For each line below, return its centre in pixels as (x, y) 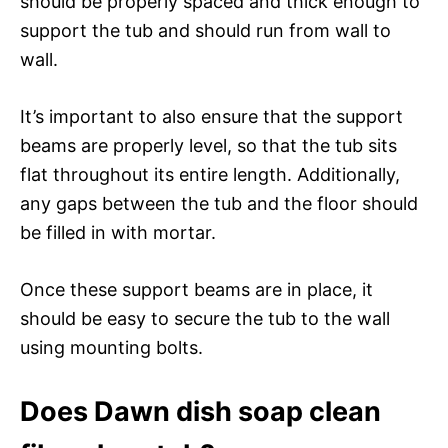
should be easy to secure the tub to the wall (205, 318)
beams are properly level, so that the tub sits (208, 145)
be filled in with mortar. (118, 232)
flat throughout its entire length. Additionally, (210, 174)
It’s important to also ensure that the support (211, 116)
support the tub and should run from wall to (205, 30)
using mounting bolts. (111, 347)
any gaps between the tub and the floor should (219, 203)
